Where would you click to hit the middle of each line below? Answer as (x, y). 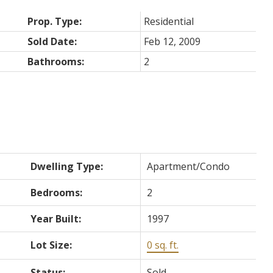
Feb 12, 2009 (172, 41)
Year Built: (56, 218)
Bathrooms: (56, 61)
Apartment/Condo (189, 166)
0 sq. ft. (163, 245)
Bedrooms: (57, 192)
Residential (169, 21)
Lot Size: (51, 245)
